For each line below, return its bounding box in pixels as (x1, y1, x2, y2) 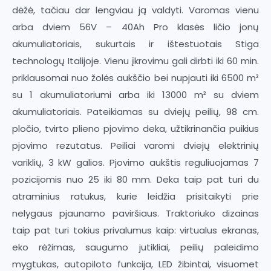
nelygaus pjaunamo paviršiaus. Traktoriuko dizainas (12, 206, 259, 220)
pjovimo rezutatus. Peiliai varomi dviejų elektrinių (12, 139, 259, 152)
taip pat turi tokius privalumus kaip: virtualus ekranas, (12, 223, 259, 237)
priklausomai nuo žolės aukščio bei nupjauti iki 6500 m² (12, 71, 259, 84)
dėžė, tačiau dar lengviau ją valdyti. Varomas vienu (12, 3, 259, 16)
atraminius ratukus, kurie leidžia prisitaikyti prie (12, 189, 259, 203)
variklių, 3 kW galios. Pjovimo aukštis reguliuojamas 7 (12, 155, 259, 169)
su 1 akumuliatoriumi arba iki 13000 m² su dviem (12, 88, 259, 101)
